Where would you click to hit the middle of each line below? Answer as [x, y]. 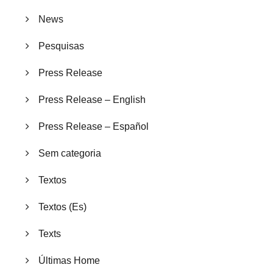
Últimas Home [69, 261]
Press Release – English [92, 100]
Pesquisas [61, 46]
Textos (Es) [62, 207]
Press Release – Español [94, 127]
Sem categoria [70, 154]
